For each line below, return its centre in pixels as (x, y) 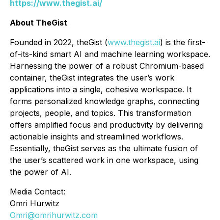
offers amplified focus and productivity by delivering (106, 125)
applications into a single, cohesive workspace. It (101, 90)
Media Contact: (38, 192)
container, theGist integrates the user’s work (92, 78)
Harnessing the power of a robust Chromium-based (107, 66)
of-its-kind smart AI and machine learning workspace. (110, 54)
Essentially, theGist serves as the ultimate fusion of (104, 149)
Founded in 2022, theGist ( (59, 42)
